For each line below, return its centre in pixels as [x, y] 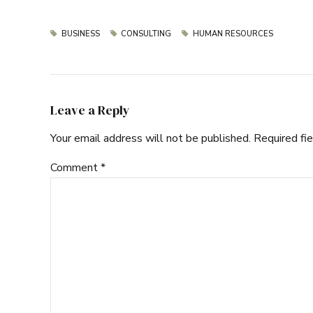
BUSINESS [80, 34]
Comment [75, 167]
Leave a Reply [90, 110]
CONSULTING [146, 34]
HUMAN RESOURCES [233, 34]
